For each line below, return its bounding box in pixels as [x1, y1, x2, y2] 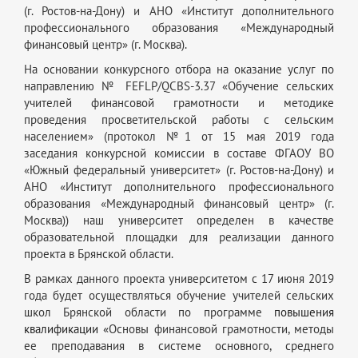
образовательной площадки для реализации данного [24, 229, 334, 245]
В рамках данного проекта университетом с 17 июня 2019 [24, 271, 334, 286]
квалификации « [24, 321, 109, 336]
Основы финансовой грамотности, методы [109, 321, 334, 336]
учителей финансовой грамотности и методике [24, 95, 334, 110]
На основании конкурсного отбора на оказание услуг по [24, 62, 334, 77]
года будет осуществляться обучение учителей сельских [24, 288, 334, 303]
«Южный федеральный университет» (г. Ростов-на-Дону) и [24, 162, 334, 177]
